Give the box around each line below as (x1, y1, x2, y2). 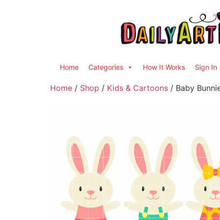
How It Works (143, 63, 185, 71)
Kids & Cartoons (107, 83, 168, 93)
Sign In (195, 63, 217, 71)
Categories (88, 63, 123, 71)
